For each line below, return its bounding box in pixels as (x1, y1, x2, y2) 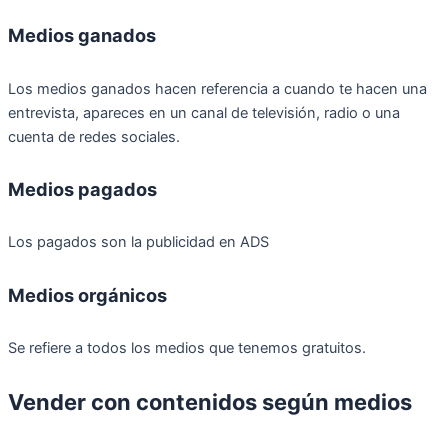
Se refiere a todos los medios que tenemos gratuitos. (8, 339, 366, 358)
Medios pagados (8, 177, 157, 200)
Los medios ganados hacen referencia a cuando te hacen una (8, 79, 427, 98)
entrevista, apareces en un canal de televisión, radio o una (8, 103, 400, 122)
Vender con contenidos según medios (8, 389, 412, 416)
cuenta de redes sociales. (8, 127, 180, 146)
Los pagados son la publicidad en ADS (8, 233, 269, 252)
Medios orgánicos (8, 283, 167, 306)
